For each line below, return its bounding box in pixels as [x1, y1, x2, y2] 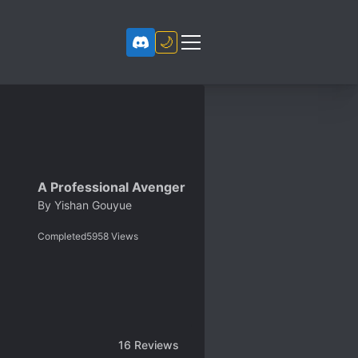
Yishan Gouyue [54, 197, 132, 212]
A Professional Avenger [38, 178, 185, 195]
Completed [38, 229, 86, 242]
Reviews [131, 337, 179, 352]
